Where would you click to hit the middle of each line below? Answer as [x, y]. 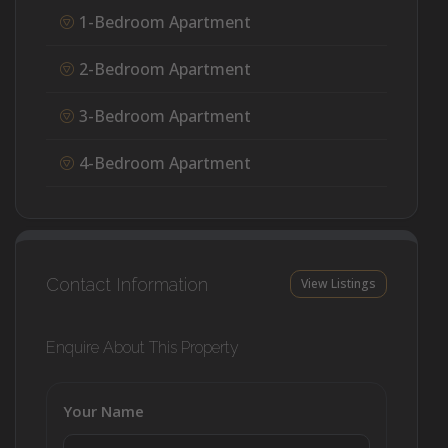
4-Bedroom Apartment [164, 162]
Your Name [103, 411]
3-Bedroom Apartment [164, 115]
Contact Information [127, 284]
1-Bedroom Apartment [164, 21]
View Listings [338, 284]
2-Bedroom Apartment [164, 68]
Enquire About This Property [142, 348]
